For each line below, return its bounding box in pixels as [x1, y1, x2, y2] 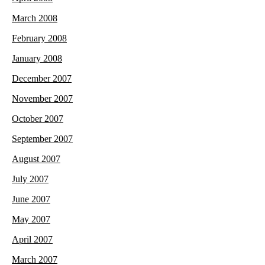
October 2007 [12, 113, 63, 124]
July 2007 [12, 173, 49, 184]
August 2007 [12, 153, 60, 164]
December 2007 [12, 73, 72, 83]
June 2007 [12, 193, 50, 204]
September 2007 [12, 133, 73, 144]
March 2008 [12, 12, 57, 23]
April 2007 [12, 234, 53, 244]
